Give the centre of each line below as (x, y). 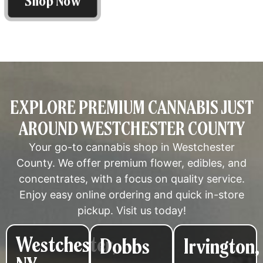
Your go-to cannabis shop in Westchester (131, 147)
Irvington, (221, 246)
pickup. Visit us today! (131, 210)
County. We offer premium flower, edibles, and (131, 163)
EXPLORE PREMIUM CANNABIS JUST (131, 107)
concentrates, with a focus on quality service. (131, 178)
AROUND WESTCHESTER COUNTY (131, 128)
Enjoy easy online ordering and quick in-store (131, 194)
